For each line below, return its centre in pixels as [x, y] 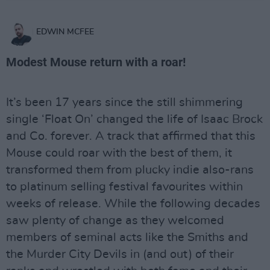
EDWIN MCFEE [65, 32]
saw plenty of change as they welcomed [115, 221]
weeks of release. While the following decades [133, 204]
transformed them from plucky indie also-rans [130, 170]
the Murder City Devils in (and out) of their [120, 254]
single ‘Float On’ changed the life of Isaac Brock [134, 119]
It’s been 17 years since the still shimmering [124, 102]
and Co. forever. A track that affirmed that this [131, 136]
